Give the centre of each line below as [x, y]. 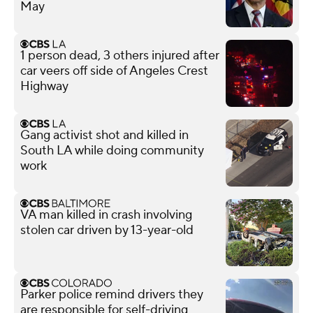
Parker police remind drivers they [112, 294]
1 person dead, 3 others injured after [120, 55]
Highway [44, 86]
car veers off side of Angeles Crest [114, 71]
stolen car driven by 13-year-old [107, 230]
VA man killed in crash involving [106, 214]
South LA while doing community [112, 150]
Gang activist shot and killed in [104, 135]
